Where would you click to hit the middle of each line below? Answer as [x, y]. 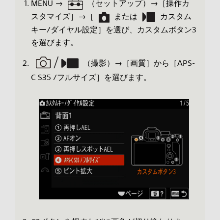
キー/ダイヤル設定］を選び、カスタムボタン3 [113, 29]
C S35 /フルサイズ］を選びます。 [91, 77]
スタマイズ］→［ [62, 16]
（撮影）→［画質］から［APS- [139, 63]
